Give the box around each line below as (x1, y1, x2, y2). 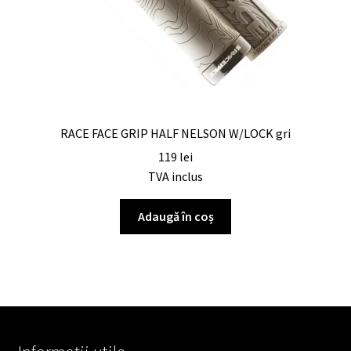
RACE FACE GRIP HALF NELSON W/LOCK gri (60, 125, 291, 141)
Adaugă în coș (137, 208, 214, 225)
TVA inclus (148, 168, 203, 185)
